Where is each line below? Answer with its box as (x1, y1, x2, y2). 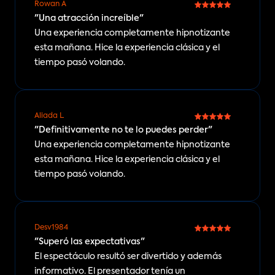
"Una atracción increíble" (34, 14, 144, 23)
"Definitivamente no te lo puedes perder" (34, 126, 212, 134)
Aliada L (34, 112, 64, 120)
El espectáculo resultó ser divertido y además (34, 252, 222, 261)
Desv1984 (34, 224, 68, 231)
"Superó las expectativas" (34, 238, 145, 246)
